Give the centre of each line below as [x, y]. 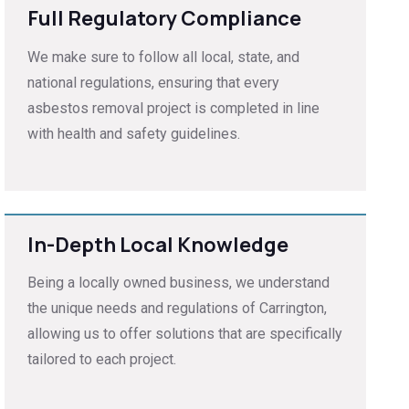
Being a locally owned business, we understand [179, 283]
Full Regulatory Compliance [165, 19]
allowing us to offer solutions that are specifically [185, 334]
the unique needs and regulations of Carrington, [178, 309]
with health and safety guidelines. [134, 133]
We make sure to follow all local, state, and [164, 57]
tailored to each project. [102, 360]
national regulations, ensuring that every [154, 82]
